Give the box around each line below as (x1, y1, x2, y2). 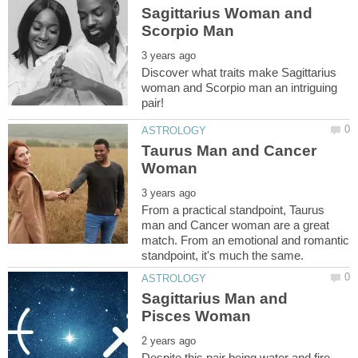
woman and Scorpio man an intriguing (141, 80, 338, 94)
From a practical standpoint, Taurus (141, 202, 325, 217)
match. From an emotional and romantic (141, 233, 350, 247)
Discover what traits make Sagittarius (141, 65, 337, 79)
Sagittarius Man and (141, 290, 288, 308)
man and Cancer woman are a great (141, 217, 330, 232)
